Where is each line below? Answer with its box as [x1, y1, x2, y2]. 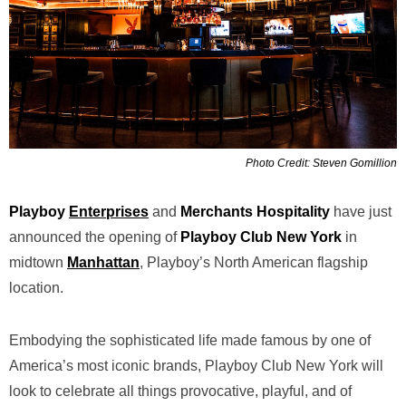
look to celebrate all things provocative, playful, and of [9, 382, 352, 399]
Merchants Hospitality [180, 203, 333, 219]
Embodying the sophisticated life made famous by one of [9, 332, 371, 348]
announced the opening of [9, 228, 180, 245]
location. [9, 279, 67, 295]
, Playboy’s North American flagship [140, 254, 368, 270]
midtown [9, 254, 67, 270]
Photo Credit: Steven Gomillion [246, 156, 397, 169]
